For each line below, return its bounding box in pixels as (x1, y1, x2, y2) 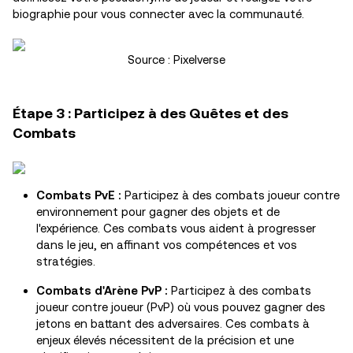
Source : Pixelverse (128, 53, 225, 66)
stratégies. (36, 255, 95, 268)
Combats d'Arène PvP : (36, 284, 168, 297)
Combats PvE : (36, 188, 121, 202)
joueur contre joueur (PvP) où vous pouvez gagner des (36, 300, 325, 314)
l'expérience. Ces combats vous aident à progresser (36, 221, 316, 235)
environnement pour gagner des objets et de (36, 205, 280, 218)
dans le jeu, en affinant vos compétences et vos (36, 238, 297, 251)
